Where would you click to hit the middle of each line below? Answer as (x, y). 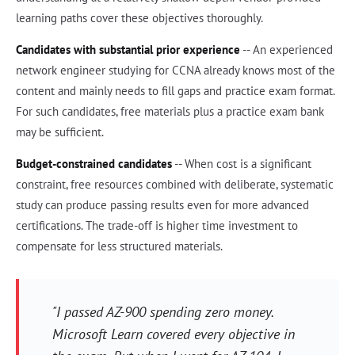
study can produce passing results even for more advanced (162, 205)
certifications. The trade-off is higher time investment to (157, 226)
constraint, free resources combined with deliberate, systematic (175, 185)
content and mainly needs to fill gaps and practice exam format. (175, 91)
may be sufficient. (60, 132)
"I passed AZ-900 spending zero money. (162, 312)
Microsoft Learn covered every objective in (173, 334)
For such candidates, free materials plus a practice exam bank (170, 112)
